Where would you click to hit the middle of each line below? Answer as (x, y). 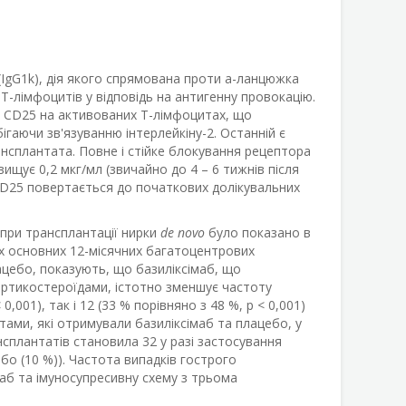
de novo (182, 232)
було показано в (257, 232)
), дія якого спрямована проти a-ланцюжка (166, 78)
